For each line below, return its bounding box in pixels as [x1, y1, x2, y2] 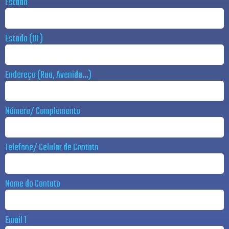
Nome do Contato [5, 176, 60, 192]
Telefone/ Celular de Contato [5, 140, 99, 155]
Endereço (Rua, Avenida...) [5, 67, 91, 83]
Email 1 [5, 213, 27, 228]
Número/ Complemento [5, 104, 80, 119]
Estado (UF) [5, 31, 43, 47]
